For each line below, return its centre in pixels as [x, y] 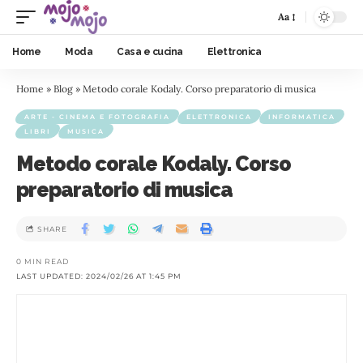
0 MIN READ [43, 261]
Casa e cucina [150, 52]
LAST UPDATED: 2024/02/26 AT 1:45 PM [99, 276]
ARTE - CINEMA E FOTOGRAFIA [97, 117]
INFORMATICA [302, 117]
